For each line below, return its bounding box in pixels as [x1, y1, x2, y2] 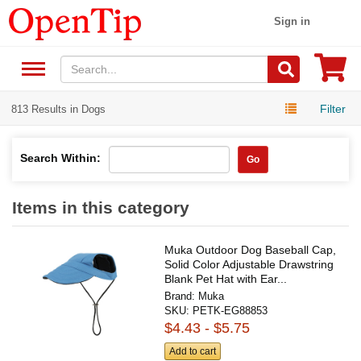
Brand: [164, 289, 199, 302]
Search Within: [20, 151, 101, 164]
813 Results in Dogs [11, 102, 106, 115]
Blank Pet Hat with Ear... [164, 272, 288, 285]
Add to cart [169, 346, 217, 358]
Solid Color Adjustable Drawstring [164, 257, 334, 271]
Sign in [274, 15, 311, 27]
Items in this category [12, 197, 189, 217]
